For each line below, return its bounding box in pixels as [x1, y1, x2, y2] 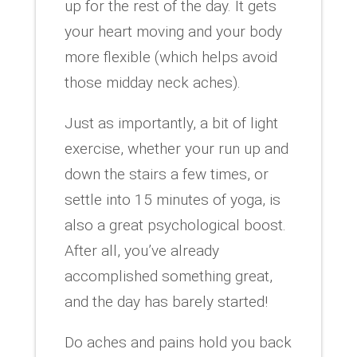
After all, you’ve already [64, 241, 219, 260]
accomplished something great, [64, 266, 273, 285]
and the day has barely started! [64, 292, 268, 311]
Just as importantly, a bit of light [64, 113, 278, 132]
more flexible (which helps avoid [64, 47, 277, 66]
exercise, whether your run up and [64, 139, 288, 158]
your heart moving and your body [64, 22, 282, 41]
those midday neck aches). [64, 73, 241, 92]
